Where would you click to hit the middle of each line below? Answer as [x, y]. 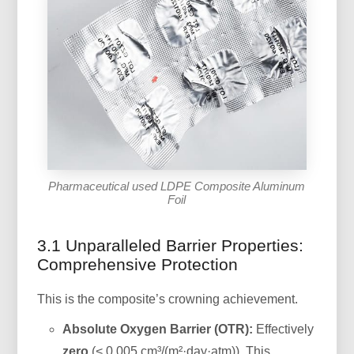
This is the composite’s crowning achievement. [168, 299]
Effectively [284, 329]
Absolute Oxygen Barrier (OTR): [158, 329]
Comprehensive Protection [138, 264]
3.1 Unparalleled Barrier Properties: [171, 245]
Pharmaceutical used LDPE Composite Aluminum [177, 186]
